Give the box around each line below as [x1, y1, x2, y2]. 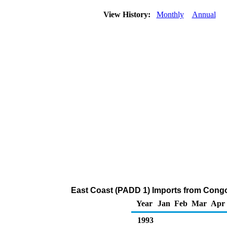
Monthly [156, 10, 184, 19]
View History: [101, 10, 155, 19]
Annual [192, 10, 216, 19]
